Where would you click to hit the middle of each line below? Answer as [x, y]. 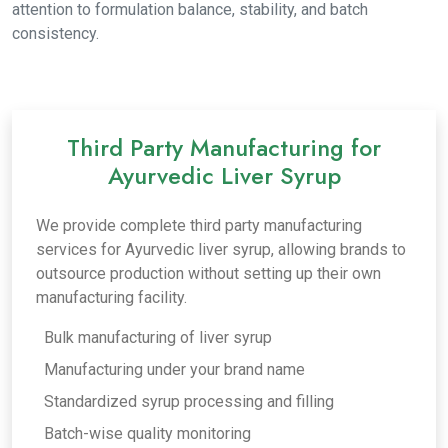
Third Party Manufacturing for [224, 148]
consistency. [55, 33]
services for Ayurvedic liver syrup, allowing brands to [221, 249]
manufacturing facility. [111, 297]
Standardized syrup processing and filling [189, 401]
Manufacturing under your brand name [174, 369]
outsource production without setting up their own [208, 273]
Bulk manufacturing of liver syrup [158, 337]
